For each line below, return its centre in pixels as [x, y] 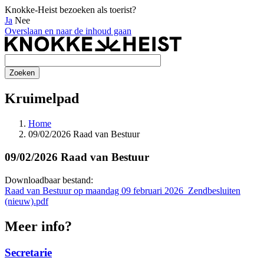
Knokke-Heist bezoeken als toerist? [70, 10]
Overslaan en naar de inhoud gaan [68, 31]
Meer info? [38, 226]
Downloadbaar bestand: [49, 180]
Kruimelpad [42, 99]
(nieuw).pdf [27, 201]
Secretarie [28, 252]
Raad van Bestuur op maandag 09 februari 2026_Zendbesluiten [123, 190]
